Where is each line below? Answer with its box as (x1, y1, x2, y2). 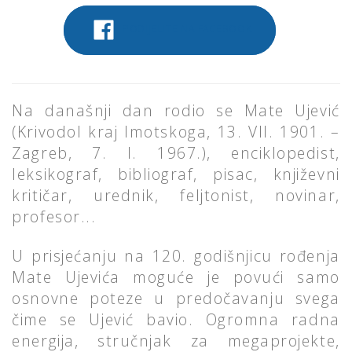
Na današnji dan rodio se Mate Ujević (12, 99, 340, 121)
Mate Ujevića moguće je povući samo (12, 266, 340, 288)
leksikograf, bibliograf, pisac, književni (12, 163, 340, 185)
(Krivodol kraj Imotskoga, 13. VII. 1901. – (12, 120, 340, 142)
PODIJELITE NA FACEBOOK (119, 22, 252, 36)
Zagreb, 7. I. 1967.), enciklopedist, (12, 141, 340, 163)
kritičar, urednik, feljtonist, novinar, (12, 184, 340, 206)
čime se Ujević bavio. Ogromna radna (12, 308, 340, 330)
